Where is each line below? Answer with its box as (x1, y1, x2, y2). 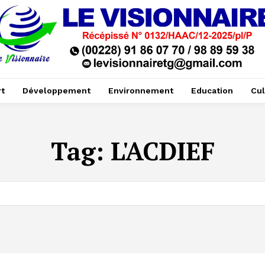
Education (190, 86, 233, 96)
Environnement (108, 86, 173, 96)
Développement (22, 86, 91, 96)
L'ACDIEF (110, 134, 215, 168)
